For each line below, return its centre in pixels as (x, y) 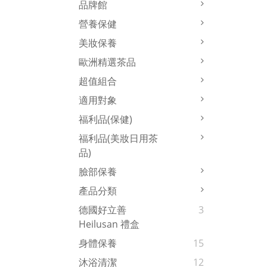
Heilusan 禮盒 (109, 224)
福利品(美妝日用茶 (118, 139)
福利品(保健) (105, 119)
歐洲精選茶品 (107, 62)
